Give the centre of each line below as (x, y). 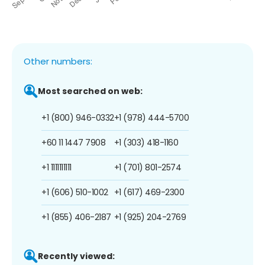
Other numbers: (58, 61)
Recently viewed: (76, 256)
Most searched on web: (90, 91)
